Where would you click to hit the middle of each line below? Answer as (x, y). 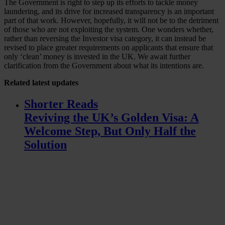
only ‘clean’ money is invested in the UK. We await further (97, 56)
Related (17, 82)
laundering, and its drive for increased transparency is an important (109, 11)
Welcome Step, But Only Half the (110, 131)
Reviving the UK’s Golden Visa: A (111, 117)
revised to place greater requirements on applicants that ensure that (108, 47)
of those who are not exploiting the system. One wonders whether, (109, 29)
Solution (45, 144)
